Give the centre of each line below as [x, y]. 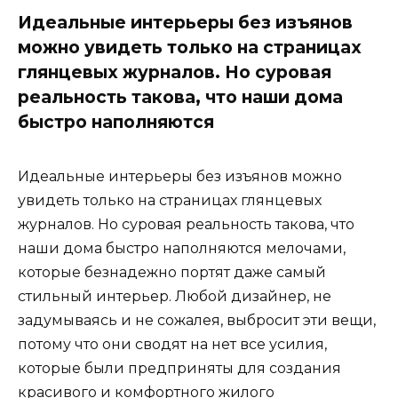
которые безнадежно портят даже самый [172, 273]
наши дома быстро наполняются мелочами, [182, 249]
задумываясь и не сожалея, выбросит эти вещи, [197, 321]
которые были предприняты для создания [179, 369]
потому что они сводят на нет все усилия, [172, 345]
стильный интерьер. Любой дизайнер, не [175, 297]
